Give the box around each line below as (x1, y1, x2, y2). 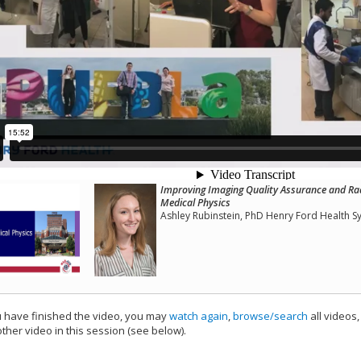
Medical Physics (160, 196, 230, 210)
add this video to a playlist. (189, 323, 318, 338)
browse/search (233, 309, 308, 324)
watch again (169, 309, 228, 324)
